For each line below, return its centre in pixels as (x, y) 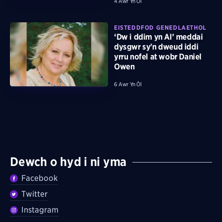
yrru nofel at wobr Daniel (158, 56)
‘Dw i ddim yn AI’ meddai (159, 37)
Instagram (40, 210)
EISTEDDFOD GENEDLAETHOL (160, 27)
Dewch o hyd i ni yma (68, 162)
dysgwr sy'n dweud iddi (156, 47)
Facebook (40, 178)
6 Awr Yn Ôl (128, 84)
